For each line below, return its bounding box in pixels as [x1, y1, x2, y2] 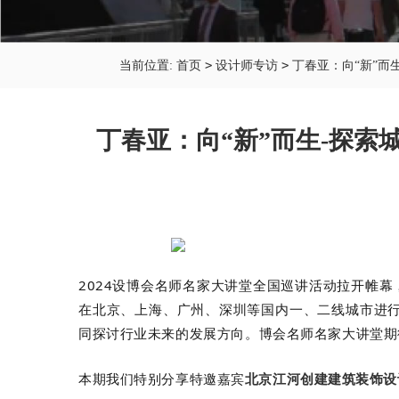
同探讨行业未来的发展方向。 [78, 323, 259, 342]
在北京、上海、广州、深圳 [78, 299, 248, 318]
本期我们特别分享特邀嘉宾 [78, 369, 245, 387]
